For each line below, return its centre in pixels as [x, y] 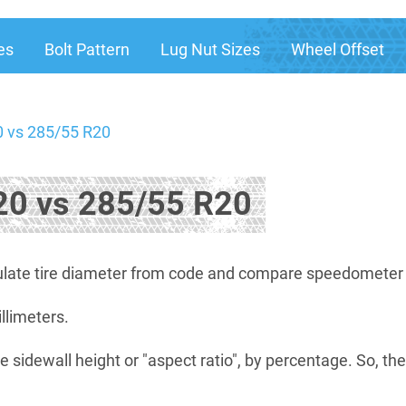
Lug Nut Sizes [210, 49]
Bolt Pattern [87, 49]
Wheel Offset [338, 49]
